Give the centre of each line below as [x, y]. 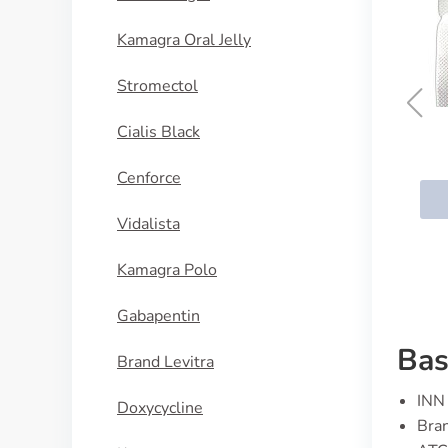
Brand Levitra [165, 362]
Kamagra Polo [167, 270]
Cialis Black [158, 132]
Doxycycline [160, 408]
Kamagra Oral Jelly [184, 40]
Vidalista [148, 224]
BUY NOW [268, 198]
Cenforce [149, 178]
